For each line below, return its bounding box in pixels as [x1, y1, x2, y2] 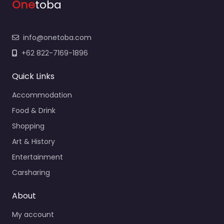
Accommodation [12, 89, 72, 100]
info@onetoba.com [23, 32, 91, 42]
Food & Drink [12, 105, 55, 115]
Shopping [12, 120, 44, 131]
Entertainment [12, 151, 63, 162]
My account [12, 209, 54, 219]
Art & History [12, 136, 55, 146]
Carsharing [12, 167, 50, 177]
